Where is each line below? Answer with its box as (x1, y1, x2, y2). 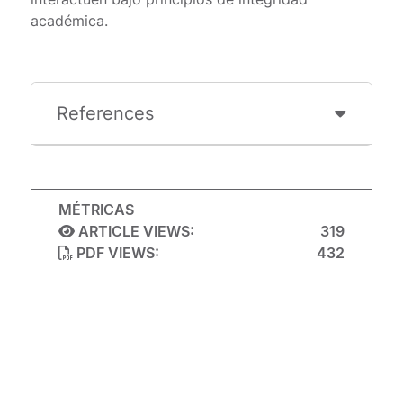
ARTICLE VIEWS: (75, 222, 195, 241)
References (57, 103, 155, 125)
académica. (31, 12, 112, 31)
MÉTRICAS (58, 201, 135, 219)
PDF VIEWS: (73, 244, 160, 263)
